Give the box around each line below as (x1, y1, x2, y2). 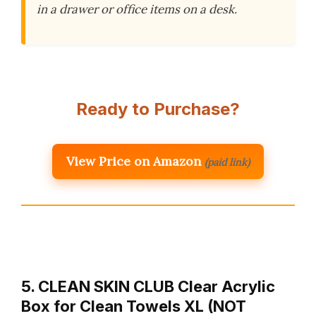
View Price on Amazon (66, 152, 201, 169)
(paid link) (205, 155, 250, 169)
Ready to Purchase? (76, 98, 240, 119)
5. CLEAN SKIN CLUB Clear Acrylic (21, 276, 275, 296)
